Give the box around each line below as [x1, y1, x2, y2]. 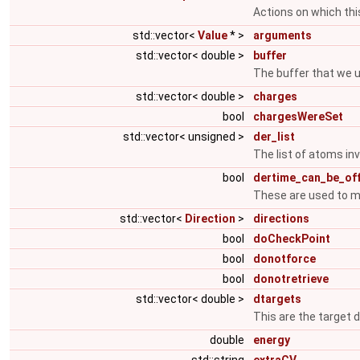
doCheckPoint [253, 232, 330, 245]
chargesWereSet [253, 110, 343, 123]
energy [253, 333, 290, 346]
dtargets [253, 292, 301, 305]
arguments [253, 29, 312, 42]
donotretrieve [253, 272, 329, 285]
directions [253, 212, 309, 225]
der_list [253, 130, 295, 143]
